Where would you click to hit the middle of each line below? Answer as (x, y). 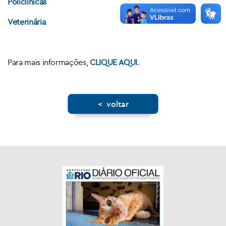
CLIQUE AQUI (114, 62)
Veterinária (27, 22)
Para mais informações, (49, 62)
